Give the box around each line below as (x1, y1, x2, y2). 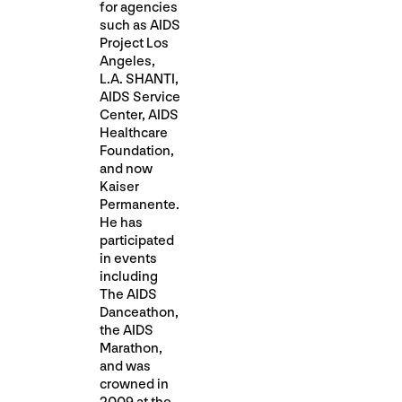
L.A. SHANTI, (100, 71, 179, 88)
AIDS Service (100, 89, 180, 106)
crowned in (100, 376, 169, 393)
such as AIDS (100, 17, 180, 34)
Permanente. (100, 197, 179, 214)
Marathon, (100, 340, 162, 357)
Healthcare (100, 125, 168, 142)
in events (100, 250, 157, 267)
